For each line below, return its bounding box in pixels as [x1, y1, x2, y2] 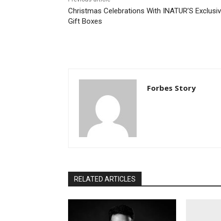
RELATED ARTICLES [74, 175, 136, 184]
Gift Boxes [68, 17, 102, 26]
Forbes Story [147, 83, 196, 93]
